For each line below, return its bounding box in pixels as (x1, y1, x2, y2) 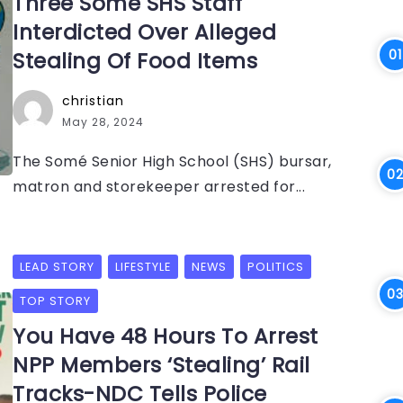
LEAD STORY (20, 259, 94, 274)
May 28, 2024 (62, 114, 144, 130)
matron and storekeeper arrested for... (13, 176, 305, 197)
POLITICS (247, 259, 304, 274)
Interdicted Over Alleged (13, 18, 276, 47)
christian (62, 92, 124, 110)
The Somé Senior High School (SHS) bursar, (13, 151, 332, 172)
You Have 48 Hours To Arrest (13, 322, 318, 351)
